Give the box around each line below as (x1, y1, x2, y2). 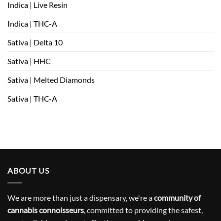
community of (154, 192, 201, 202)
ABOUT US (7, 166, 49, 176)
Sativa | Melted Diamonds (7, 75, 95, 85)
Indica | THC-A (7, 19, 57, 29)
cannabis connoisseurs (7, 205, 84, 215)
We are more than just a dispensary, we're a (7, 192, 154, 202)
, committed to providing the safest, (84, 205, 203, 215)
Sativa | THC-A (7, 94, 57, 104)
